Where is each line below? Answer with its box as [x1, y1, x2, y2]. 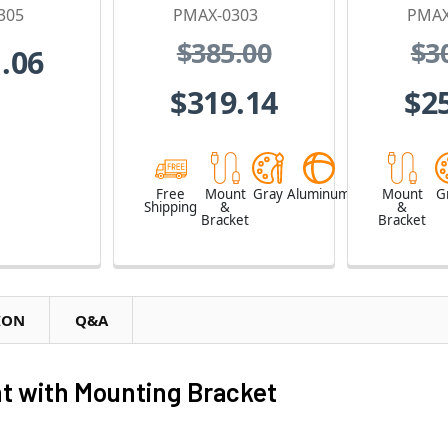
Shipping [144, 197, 197, 216]
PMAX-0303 [173, 4, 259, 26]
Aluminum [287, 184, 350, 203]
